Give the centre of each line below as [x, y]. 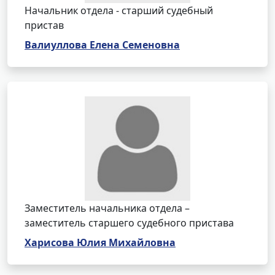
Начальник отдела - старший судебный [119, 10]
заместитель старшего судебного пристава [129, 223]
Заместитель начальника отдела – [107, 208]
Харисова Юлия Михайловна [100, 242]
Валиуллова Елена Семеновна [102, 45]
